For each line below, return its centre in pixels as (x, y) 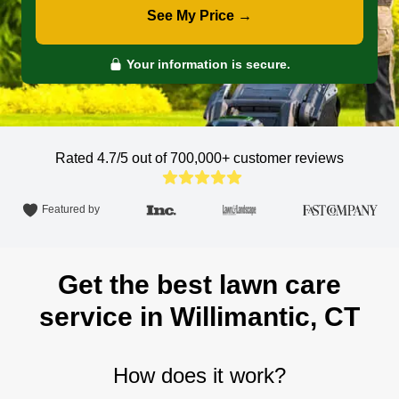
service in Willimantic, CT (199, 317)
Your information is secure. (207, 64)
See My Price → (199, 16)
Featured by (71, 210)
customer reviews (289, 158)
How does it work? (199, 375)
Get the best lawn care (199, 285)
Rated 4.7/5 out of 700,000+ (144, 158)
